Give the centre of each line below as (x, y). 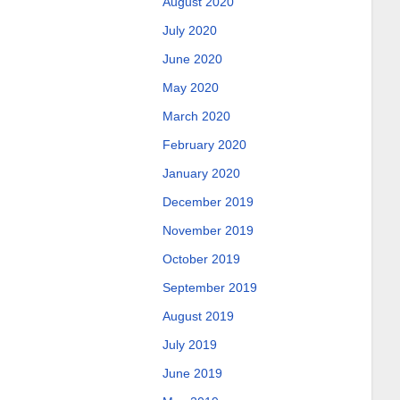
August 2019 (198, 316)
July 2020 (189, 30)
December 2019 (208, 202)
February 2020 (204, 145)
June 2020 (192, 59)
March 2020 (196, 116)
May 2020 (190, 87)
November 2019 (208, 230)
